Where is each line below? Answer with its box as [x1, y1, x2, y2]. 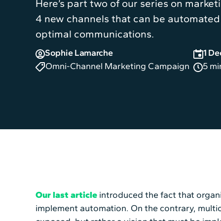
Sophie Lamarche [45, 47, 113, 59]
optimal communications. [36, 28, 154, 40]
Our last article [36, 189, 97, 200]
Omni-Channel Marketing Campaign [45, 61, 189, 72]
